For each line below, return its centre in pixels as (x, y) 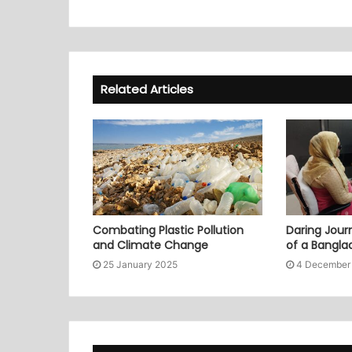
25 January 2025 (140, 265)
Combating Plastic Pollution (168, 231)
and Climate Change (150, 246)
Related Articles (147, 90)
